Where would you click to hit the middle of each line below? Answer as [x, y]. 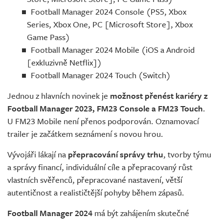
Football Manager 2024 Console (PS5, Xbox [109, 12]
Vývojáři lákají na [38, 154]
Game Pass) [48, 37]
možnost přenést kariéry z [159, 96]
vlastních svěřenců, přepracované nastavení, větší [95, 180]
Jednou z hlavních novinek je [59, 96]
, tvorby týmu [187, 154]
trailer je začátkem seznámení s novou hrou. [85, 134]
